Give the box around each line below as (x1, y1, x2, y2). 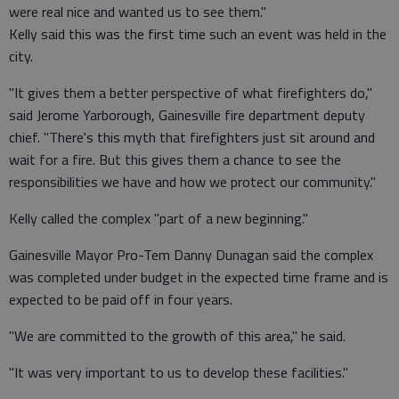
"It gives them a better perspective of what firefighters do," (9, 82, 372, 103)
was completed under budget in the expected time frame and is (9, 266, 388, 288)
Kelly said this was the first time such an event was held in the (9, 23, 387, 45)
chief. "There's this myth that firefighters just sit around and (9, 126, 375, 148)
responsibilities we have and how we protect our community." (9, 171, 376, 192)
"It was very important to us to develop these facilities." (9, 362, 348, 383)
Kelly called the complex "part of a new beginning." (9, 208, 308, 229)
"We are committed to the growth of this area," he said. (9, 325, 346, 346)
